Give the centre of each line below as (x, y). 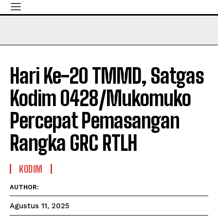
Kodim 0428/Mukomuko (100, 98)
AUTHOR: (24, 187)
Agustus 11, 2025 (39, 206)
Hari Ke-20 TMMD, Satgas (107, 76)
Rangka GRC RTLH (73, 143)
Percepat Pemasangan (95, 121)
